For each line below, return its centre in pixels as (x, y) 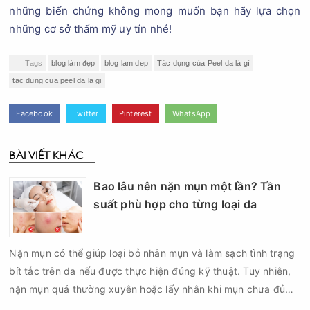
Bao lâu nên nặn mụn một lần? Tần (187, 186)
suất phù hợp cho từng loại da (175, 204)
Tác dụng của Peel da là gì (204, 63)
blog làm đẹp (73, 63)
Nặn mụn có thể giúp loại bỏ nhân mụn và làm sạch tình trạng (152, 253)
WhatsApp (191, 113)
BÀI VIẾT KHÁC (46, 154)
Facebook (35, 113)
